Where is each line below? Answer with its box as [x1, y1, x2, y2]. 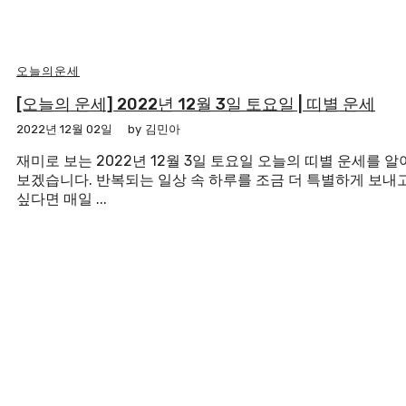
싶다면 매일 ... [16, 190, 107, 208]
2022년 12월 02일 [16, 122, 112, 137]
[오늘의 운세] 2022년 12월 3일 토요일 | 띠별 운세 [16, 94, 375, 115]
